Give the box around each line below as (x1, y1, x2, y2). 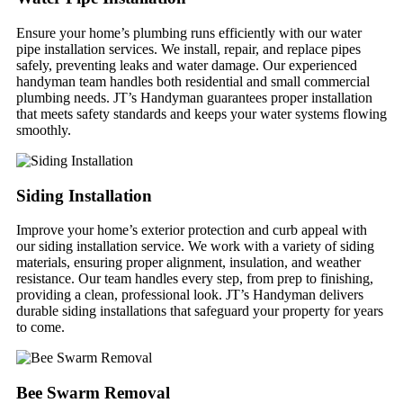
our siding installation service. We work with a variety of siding (16, 238, 374, 255)
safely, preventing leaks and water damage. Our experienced (16, 57, 357, 73)
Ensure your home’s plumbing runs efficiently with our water (16, 24, 362, 40)
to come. (16, 319, 65, 336)
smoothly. (16, 121, 71, 138)
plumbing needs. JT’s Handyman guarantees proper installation (16, 89, 372, 105)
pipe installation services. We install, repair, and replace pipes (16, 40, 361, 57)
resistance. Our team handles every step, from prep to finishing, (16, 271, 373, 287)
